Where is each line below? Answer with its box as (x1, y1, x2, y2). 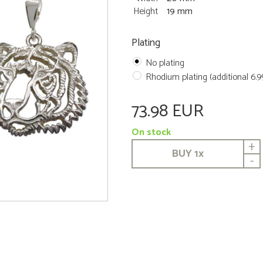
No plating (146, 55, 184, 71)
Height (133, 4, 158, 19)
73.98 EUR (131, 97, 204, 126)
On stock (131, 124, 171, 140)
